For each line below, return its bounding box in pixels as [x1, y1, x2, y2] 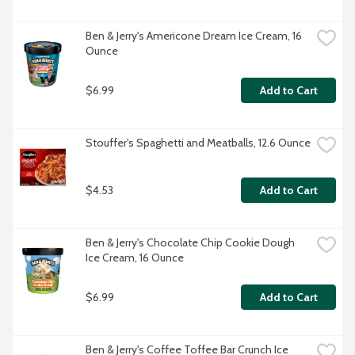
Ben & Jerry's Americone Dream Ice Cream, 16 [86, 29, 302, 44]
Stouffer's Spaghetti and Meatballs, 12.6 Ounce [86, 136, 311, 151]
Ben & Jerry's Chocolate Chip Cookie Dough [86, 235, 295, 250]
